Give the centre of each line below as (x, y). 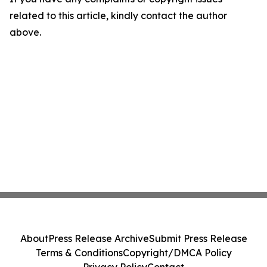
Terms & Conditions (79, 253)
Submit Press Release (198, 238)
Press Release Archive (98, 238)
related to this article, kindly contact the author (118, 15)
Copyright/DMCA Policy (177, 253)
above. (25, 32)
